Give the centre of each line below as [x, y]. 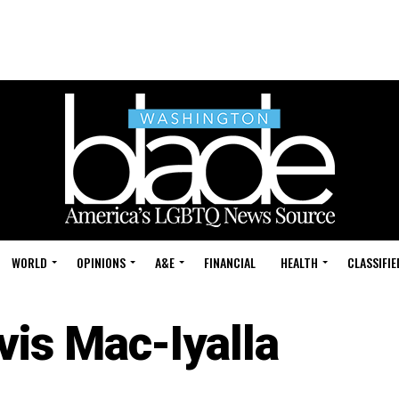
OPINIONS [101, 262]
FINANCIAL [230, 262]
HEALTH [299, 262]
